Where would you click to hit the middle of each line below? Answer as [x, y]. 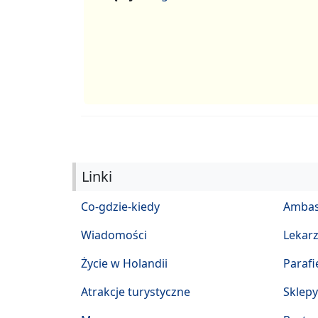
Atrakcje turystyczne [136, 292]
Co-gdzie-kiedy [120, 207]
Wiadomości [114, 235]
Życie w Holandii [124, 264]
